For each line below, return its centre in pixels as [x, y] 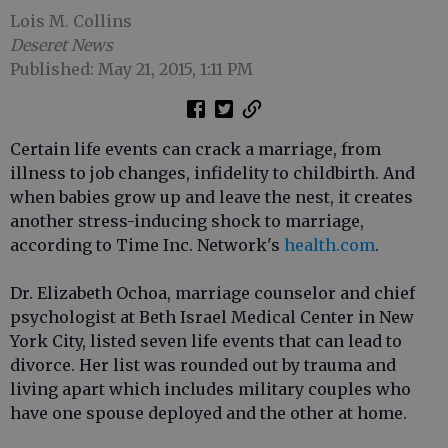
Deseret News [61, 45]
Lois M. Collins [71, 21]
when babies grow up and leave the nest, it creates [211, 197]
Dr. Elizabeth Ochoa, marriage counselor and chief [212, 293]
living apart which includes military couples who [210, 389]
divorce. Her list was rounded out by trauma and [203, 365]
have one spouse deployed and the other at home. [208, 413]
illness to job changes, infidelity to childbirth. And [212, 173]
